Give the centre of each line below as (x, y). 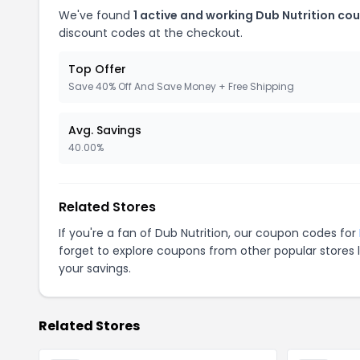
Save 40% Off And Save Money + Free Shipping (181, 86)
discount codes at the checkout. (151, 33)
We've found (96, 15)
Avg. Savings (105, 130)
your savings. (95, 268)
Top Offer (97, 69)
